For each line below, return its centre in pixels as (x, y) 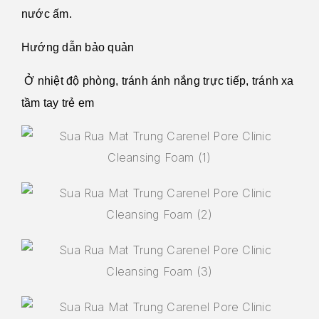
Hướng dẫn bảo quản (78, 47)
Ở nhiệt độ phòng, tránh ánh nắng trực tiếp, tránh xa (158, 80)
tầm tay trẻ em (58, 103)
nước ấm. (47, 14)
